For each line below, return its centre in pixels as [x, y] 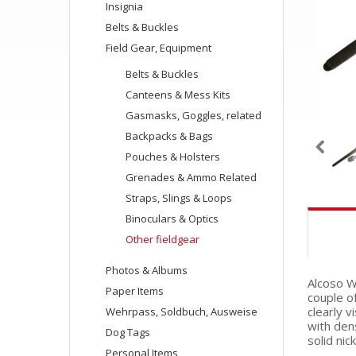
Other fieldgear [163, 239]
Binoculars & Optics [172, 219]
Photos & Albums [147, 270]
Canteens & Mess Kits [178, 95]
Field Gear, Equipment [159, 48]
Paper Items [135, 291]
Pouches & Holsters [173, 157]
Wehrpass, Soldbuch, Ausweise [182, 311]
